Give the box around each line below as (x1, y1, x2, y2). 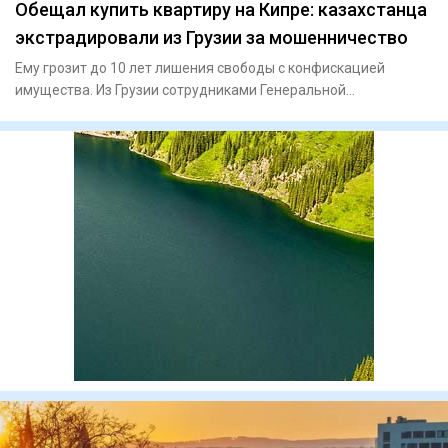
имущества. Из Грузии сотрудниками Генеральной (15, 82, 346, 99)
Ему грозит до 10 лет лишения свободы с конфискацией (15, 60, 385, 77)
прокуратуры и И (15, 104, 124, 121)
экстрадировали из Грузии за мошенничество (15, 27, 408, 49)
